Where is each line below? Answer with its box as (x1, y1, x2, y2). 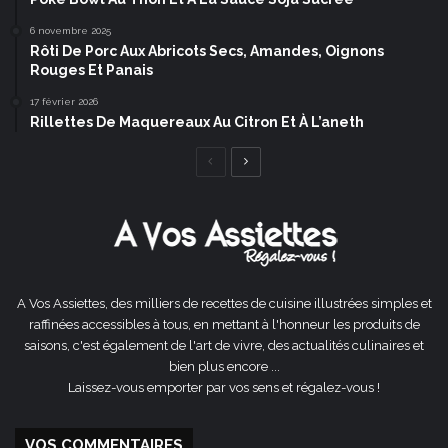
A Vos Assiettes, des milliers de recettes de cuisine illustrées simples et (16, 295, 432, 311)
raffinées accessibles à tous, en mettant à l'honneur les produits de (28, 316, 420, 332)
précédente (213, 182, 276, 197)
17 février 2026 (30, 95, 98, 107)
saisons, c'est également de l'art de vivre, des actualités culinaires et (24, 337, 424, 353)
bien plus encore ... (168, 358, 280, 374)
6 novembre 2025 (30, 24, 111, 36)
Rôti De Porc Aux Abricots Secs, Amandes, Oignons (30, 42, 384, 59)
